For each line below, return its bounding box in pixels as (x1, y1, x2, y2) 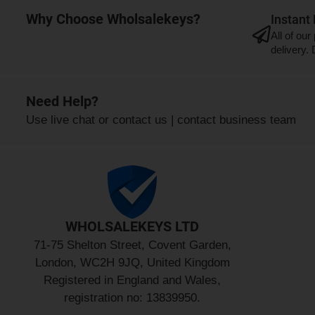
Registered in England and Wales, (44, 274, 221, 288)
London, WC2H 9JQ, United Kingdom (34, 256, 230, 270)
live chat (50, 113, 95, 127)
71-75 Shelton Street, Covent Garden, (33, 238, 231, 252)
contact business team (176, 113, 296, 127)
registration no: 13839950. (64, 291, 201, 305)
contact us (112, 113, 167, 127)
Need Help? (25, 93, 98, 110)
